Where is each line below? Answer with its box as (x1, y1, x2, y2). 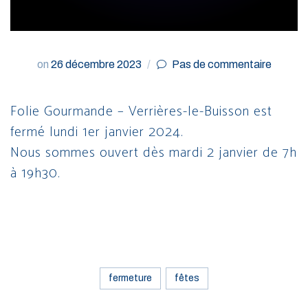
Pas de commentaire (171, 58, 272, 70)
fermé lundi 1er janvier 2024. (10, 120, 184, 144)
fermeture (109, 272, 152, 283)
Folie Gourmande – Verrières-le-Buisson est (10, 100, 272, 123)
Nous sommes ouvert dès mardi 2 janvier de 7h (10, 141, 297, 164)
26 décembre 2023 (48, 58, 144, 70)
